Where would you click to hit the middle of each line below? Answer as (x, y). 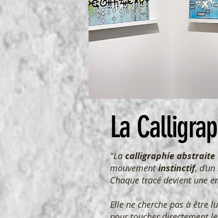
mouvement (134, 168)
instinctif (177, 168)
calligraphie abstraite (170, 156)
